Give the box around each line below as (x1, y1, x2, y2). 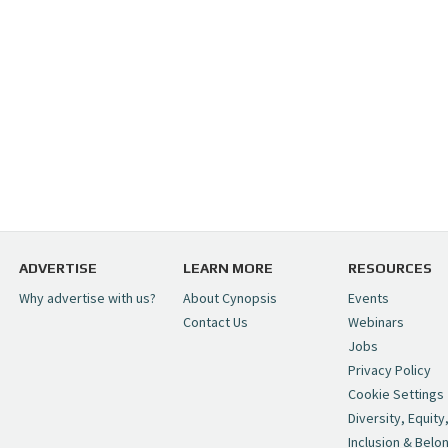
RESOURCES (348, 260, 433, 277)
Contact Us (183, 313, 249, 332)
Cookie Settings (348, 385, 445, 404)
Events (348, 289, 390, 308)
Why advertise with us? (18, 289, 156, 308)
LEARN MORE (183, 260, 274, 277)
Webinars (348, 313, 405, 332)
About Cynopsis (183, 289, 278, 308)
